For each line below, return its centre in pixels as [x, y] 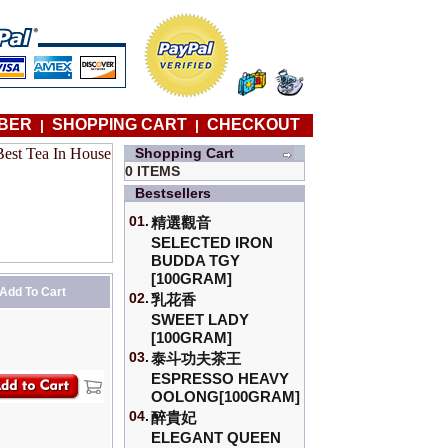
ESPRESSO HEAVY [220, 379]
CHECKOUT [254, 125]
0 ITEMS [153, 171]
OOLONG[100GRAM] [226, 397]
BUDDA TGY [196, 261]
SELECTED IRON [212, 243]
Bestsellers [173, 193]
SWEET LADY [200, 320]
